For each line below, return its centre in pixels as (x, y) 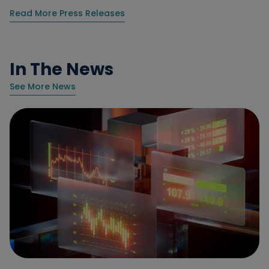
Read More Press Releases (67, 14)
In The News (62, 70)
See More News (43, 87)
